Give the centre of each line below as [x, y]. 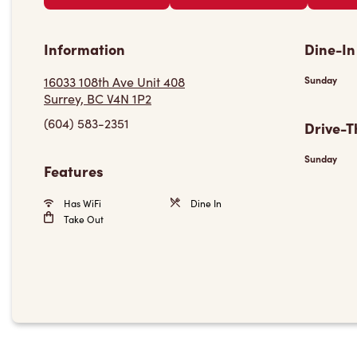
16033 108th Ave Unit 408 [114, 82]
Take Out [82, 219]
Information [84, 49]
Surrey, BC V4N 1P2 [98, 98]
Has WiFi [81, 203]
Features [74, 171]
